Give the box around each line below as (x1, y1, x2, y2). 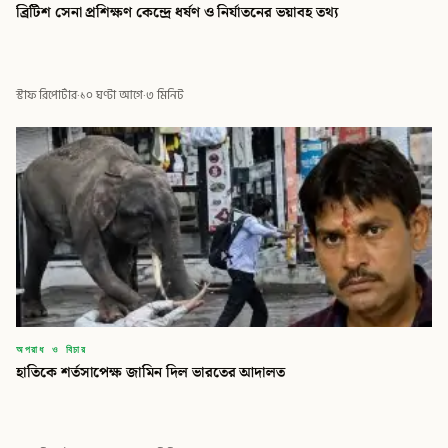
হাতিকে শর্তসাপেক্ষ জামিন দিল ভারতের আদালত (16, 360, 286, 384)
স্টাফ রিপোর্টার (16, 85, 77, 105)
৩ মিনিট (146, 85, 184, 105)
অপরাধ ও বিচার (16, 338, 87, 357)
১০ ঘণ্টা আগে (80, 85, 143, 105)
